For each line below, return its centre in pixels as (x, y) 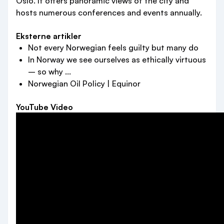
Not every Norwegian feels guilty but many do (113, 48)
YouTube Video (44, 107)
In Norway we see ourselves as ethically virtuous (117, 60)
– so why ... (49, 72)
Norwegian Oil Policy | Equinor (84, 84)
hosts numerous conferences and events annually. (109, 13)
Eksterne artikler (49, 36)
